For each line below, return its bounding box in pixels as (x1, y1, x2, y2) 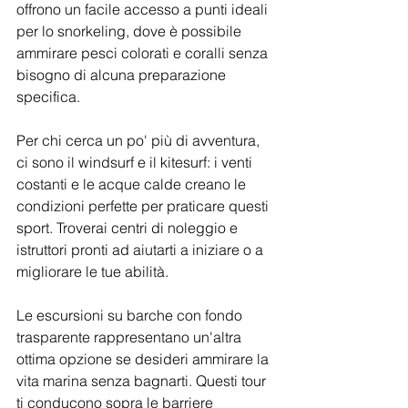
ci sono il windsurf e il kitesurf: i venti (16, 153, 256, 172)
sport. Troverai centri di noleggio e (16, 219, 241, 238)
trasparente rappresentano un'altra (16, 328, 245, 347)
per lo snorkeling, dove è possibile (16, 22, 245, 41)
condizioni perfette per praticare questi (16, 197, 272, 216)
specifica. (16, 87, 80, 107)
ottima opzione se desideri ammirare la (16, 350, 272, 369)
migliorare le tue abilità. (16, 262, 168, 281)
